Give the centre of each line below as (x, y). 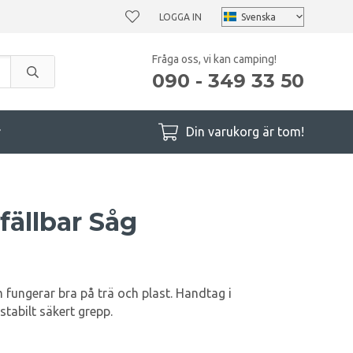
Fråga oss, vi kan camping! (214, 59)
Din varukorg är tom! (245, 132)
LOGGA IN (180, 17)
